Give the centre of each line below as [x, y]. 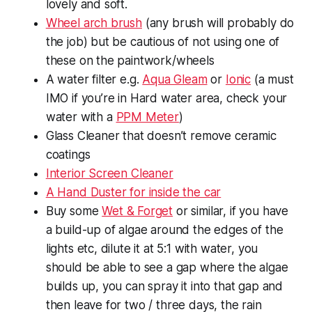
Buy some [74, 211]
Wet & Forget [138, 211]
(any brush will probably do [218, 23]
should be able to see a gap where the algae [167, 267]
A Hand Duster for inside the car [133, 192]
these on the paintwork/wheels [130, 60]
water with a [81, 117]
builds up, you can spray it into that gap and [164, 286]
